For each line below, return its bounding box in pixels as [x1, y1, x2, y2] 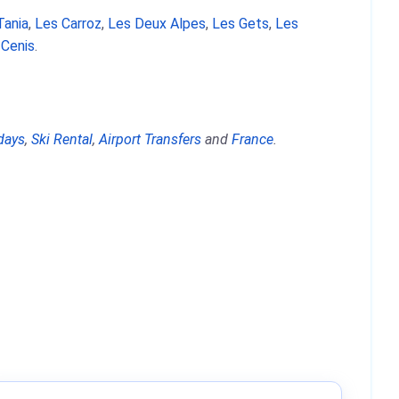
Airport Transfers [99, 131, 201, 148]
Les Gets [212, 15, 269, 32]
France [232, 131, 273, 148]
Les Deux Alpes [108, 15, 206, 32]
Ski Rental [31, 131, 93, 148]
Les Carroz [35, 15, 102, 32]
